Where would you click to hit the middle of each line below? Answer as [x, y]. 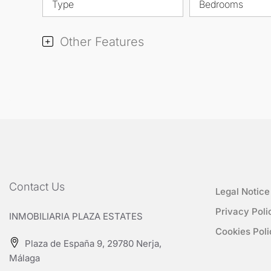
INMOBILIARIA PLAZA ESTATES [76, 216]
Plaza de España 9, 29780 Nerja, [92, 243]
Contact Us [37, 186]
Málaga [24, 258]
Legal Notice [243, 191]
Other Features [100, 41]
